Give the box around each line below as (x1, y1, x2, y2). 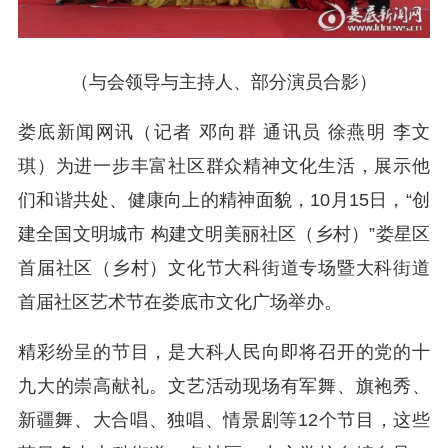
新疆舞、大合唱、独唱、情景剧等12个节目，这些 (18, 409, 430, 430)
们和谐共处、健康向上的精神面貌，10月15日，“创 (18, 189, 430, 210)
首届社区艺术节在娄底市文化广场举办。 (18, 291, 342, 312)
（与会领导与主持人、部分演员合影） (71, 71, 377, 92)
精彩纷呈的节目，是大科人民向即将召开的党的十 (18, 341, 430, 362)
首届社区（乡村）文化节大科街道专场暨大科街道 (18, 257, 430, 278)
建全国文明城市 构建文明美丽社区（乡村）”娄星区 (18, 223, 430, 244)
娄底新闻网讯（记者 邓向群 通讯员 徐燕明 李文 (18, 121, 430, 142)
